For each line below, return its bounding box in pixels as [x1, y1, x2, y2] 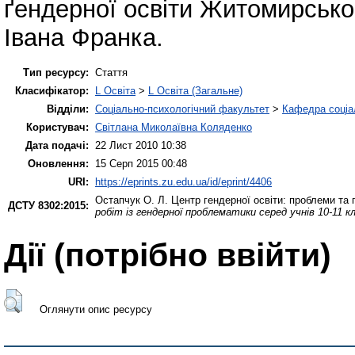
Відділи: [47, 102, 89, 115]
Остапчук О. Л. [95, 193, 168, 206]
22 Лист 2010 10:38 [95, 139, 186, 151]
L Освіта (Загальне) [148, 84, 242, 97]
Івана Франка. [4, 23, 163, 52]
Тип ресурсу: [23, 66, 89, 78]
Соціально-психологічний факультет [95, 102, 269, 115]
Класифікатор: [15, 84, 89, 97]
